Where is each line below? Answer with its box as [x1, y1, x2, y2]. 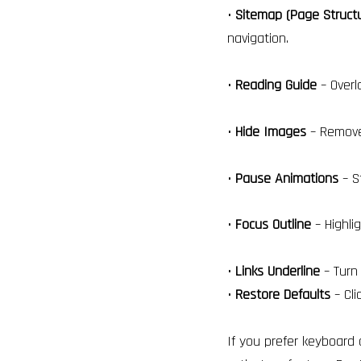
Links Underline [235, 262, 320, 281]
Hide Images [235, 122, 306, 141]
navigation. [227, 29, 288, 48]
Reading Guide [235, 76, 317, 95]
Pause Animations [235, 168, 338, 188]
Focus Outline [235, 215, 311, 234]
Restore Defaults [235, 285, 330, 305]
